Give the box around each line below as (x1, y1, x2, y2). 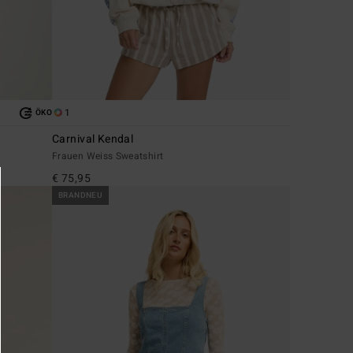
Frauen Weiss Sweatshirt (52, 149, 164, 164)
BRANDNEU (58, 190, 103, 202)
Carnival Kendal (52, 131, 134, 148)
